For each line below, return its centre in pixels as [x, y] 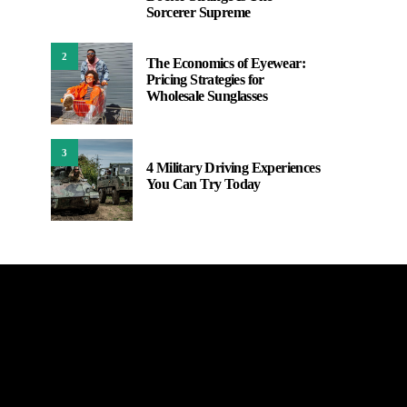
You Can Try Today [203, 184]
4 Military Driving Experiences [233, 168]
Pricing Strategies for [205, 79]
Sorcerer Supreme [199, 12]
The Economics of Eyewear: [226, 63]
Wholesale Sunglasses [207, 96]
